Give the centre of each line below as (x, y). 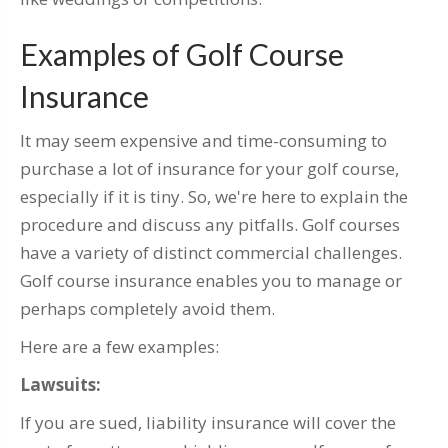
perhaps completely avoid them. (147, 309)
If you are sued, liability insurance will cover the (208, 423)
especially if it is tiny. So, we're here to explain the (214, 197)
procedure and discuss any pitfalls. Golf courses (210, 225)
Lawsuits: (60, 385)
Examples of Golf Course (182, 54)
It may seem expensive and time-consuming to (203, 141)
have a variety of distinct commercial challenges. (211, 253)
